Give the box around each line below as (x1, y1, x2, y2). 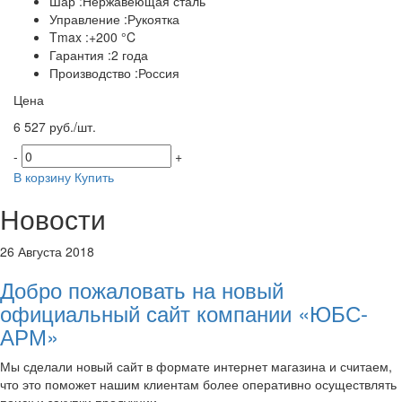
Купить (74, 167, 114, 186)
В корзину (13, 167, 71, 186)
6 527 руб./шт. (13, 117, 96, 135)
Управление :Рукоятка (49, 9, 179, 28)
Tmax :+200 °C (49, 27, 135, 46)
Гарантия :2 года (49, 45, 148, 64)
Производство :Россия (49, 63, 179, 82)
